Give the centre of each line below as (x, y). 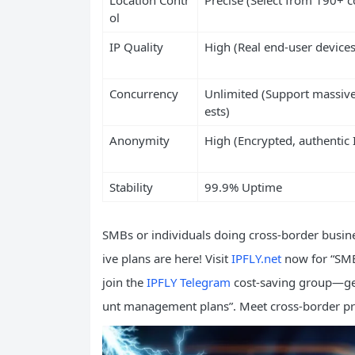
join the (124, 282)
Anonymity (139, 140)
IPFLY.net (256, 258)
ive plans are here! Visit (167, 258)
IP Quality (136, 46)
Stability (131, 187)
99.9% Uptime (243, 187)
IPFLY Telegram (189, 282)
